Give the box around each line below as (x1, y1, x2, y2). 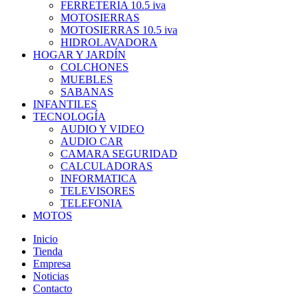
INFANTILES (33, 98, 97, 111)
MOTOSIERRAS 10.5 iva (60, 24, 177, 36)
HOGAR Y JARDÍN (33, 49, 126, 61)
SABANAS (60, 86, 113, 98)
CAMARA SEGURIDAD (60, 148, 177, 160)
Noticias (33, 270, 69, 283)
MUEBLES (60, 74, 113, 86)
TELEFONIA (60, 197, 122, 210)
